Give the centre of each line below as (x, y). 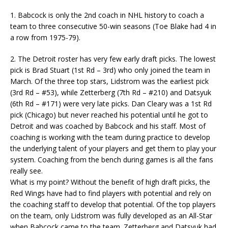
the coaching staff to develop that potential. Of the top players (113, 204)
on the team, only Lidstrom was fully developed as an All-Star (111, 216)
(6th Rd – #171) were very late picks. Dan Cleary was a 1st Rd (111, 104)
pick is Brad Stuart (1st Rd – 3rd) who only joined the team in (110, 70)
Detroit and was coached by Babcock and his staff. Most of (108, 126)
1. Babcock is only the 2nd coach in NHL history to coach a (107, 15)
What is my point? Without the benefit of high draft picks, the (110, 182)
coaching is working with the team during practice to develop (110, 137)
